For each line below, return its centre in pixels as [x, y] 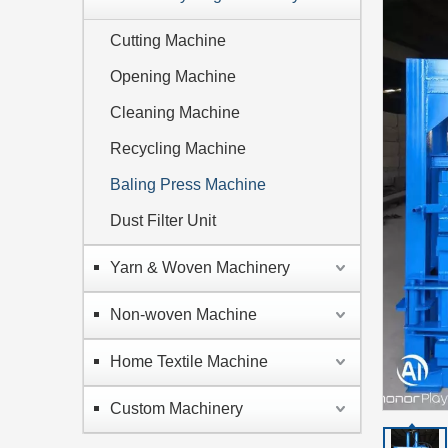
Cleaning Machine [175, 112]
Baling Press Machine [188, 184]
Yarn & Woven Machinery [200, 267]
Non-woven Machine [183, 314]
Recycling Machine [178, 148]
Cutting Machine [168, 40]
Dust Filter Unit [163, 220]
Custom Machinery [176, 408]
